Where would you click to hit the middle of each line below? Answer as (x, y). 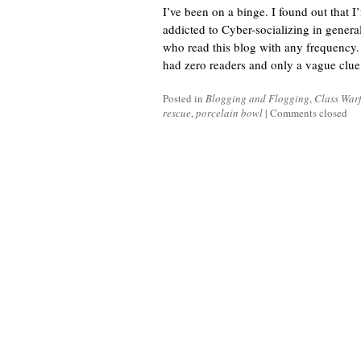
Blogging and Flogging (257, 98)
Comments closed (309, 113)
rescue (177, 113)
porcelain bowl (229, 113)
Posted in (184, 98)
